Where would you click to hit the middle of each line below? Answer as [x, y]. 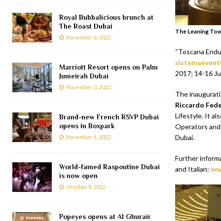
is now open [78, 175]
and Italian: [193, 169]
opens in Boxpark [87, 126]
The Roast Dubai [86, 26]
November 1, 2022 [88, 137]
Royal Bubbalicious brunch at [106, 17]
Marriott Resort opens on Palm [109, 67]
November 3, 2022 [88, 87]
